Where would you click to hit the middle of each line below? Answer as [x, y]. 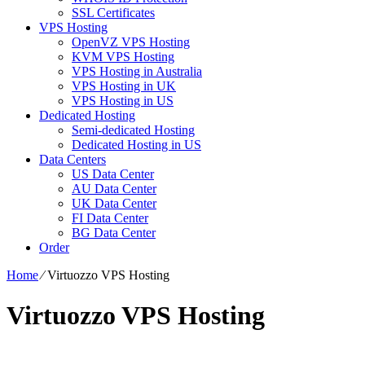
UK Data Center [114, 204]
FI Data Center [110, 218]
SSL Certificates [113, 13]
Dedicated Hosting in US [136, 145]
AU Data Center [114, 189]
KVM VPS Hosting [123, 57]
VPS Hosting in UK [124, 86]
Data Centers [73, 160]
